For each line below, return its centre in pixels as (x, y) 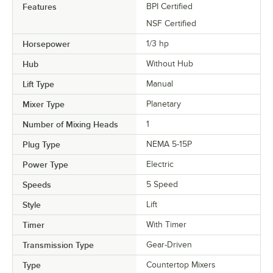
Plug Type (41, 144)
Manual (160, 83)
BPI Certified (169, 6)
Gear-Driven (169, 244)
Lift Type (38, 84)
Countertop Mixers (181, 264)
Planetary (164, 104)
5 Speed (162, 184)
